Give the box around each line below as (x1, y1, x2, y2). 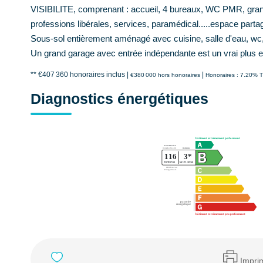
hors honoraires (158, 72, 200, 78)
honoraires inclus (70, 70, 127, 79)
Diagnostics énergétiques (31, 90, 208, 107)
